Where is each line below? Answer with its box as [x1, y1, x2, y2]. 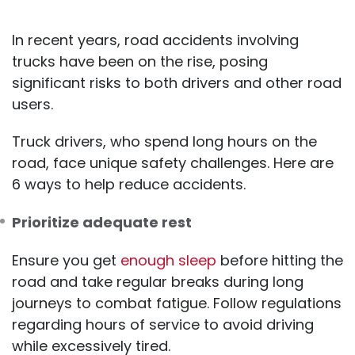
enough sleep [120, 250, 216, 271]
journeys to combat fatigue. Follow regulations [12, 293, 342, 314]
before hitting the [216, 250, 343, 271]
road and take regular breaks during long [12, 272, 303, 292]
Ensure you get [12, 250, 120, 271]
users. [12, 94, 57, 115]
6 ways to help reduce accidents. [12, 174, 246, 195]
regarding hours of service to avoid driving [12, 315, 314, 335]
